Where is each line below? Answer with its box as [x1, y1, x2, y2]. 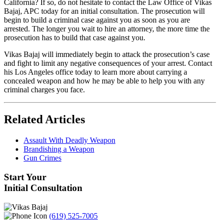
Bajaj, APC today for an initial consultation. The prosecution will [4, 7, 205, 16]
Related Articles [4, 113, 85, 126]
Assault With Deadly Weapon [24, 136, 115, 145]
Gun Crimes [24, 154, 61, 163]
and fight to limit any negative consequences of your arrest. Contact [4, 59, 212, 68]
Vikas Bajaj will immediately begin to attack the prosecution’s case [4, 50, 210, 59]
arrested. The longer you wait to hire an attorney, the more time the [4, 25, 210, 33]
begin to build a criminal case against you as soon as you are [4, 16, 190, 25]
